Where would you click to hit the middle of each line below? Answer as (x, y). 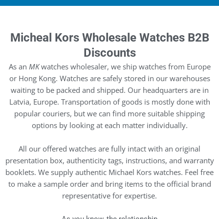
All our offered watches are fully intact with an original (109, 148)
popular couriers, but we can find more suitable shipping (109, 113)
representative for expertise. (109, 195)
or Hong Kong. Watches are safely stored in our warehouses (109, 78)
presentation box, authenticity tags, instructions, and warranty (109, 160)
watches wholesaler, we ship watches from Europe (125, 66)
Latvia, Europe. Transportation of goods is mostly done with (109, 101)
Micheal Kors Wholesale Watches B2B (109, 37)
